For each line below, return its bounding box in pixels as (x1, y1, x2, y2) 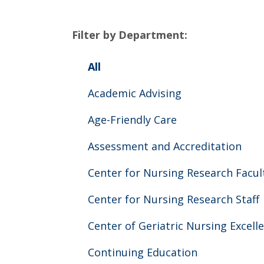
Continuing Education (88, 245, 197, 260)
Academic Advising (88, 86, 181, 101)
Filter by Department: (72, 28, 187, 42)
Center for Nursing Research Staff (88, 192, 259, 207)
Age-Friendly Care (88, 113, 177, 127)
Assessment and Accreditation (88, 139, 242, 154)
